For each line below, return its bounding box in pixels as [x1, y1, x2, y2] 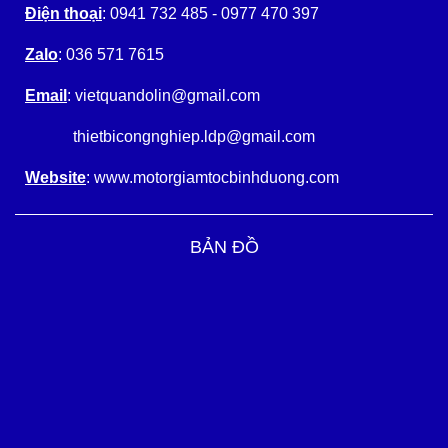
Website [25, 169, 86, 186]
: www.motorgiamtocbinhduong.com [86, 169, 339, 186]
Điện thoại [25, 5, 102, 22]
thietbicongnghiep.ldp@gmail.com [25, 128, 315, 145]
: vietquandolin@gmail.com [67, 87, 260, 104]
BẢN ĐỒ [189, 237, 259, 257]
